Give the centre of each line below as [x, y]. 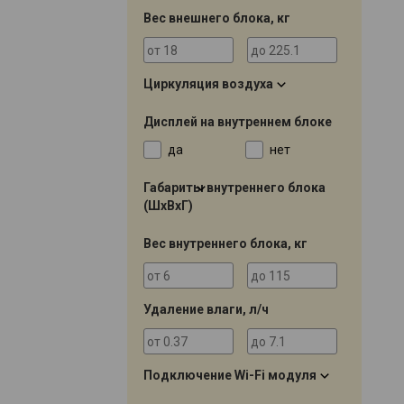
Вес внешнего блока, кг [217, 18]
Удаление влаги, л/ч [206, 309]
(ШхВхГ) [168, 205]
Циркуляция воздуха [208, 83]
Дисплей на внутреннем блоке [238, 121]
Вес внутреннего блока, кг [225, 243]
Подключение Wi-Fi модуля [230, 375]
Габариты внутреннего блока [234, 187]
